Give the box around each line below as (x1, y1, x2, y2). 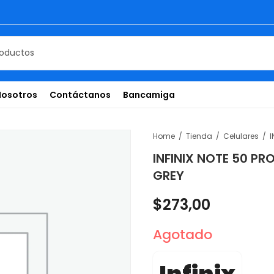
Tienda (185, 131, 212, 141)
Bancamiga (123, 88, 176, 101)
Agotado (152, 224, 212, 244)
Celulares (223, 131, 259, 141)
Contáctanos (50, 88, 111, 101)
